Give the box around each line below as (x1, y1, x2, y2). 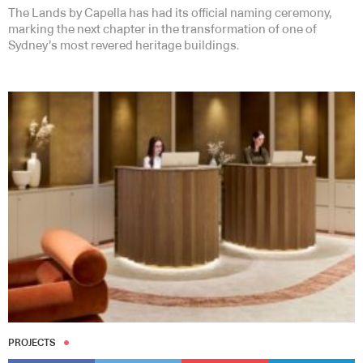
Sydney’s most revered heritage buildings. (8, 39, 241, 52)
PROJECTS (8, 338, 56, 348)
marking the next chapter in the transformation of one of (8, 23, 317, 36)
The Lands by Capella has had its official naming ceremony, (8, 6, 331, 19)
